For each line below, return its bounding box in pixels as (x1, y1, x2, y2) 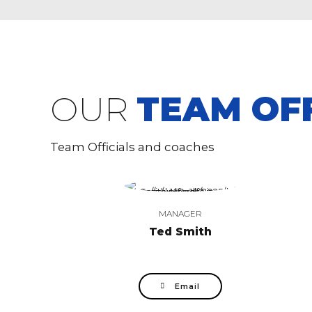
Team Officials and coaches (50, 139, 214, 154)
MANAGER (158, 208, 202, 219)
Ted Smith (148, 224, 212, 238)
